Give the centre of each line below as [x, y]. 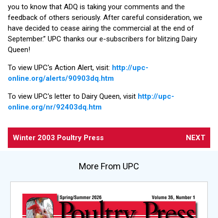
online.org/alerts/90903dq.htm [61, 78]
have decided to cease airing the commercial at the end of [101, 28]
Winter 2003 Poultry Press [58, 137]
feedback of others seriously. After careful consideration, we [105, 17]
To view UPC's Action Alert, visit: [60, 67]
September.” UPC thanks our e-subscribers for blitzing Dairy [102, 39]
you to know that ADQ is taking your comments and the [96, 7]
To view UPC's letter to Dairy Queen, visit [73, 96]
